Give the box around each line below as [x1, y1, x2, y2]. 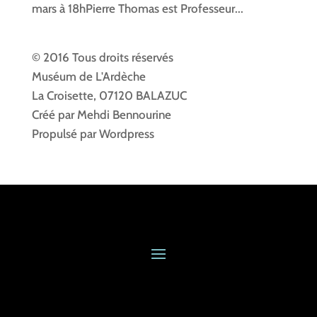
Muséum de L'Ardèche [31, 69, 146, 84]
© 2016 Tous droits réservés [31, 50, 173, 65]
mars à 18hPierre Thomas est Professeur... [31, 1, 243, 16]
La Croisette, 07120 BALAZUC [31, 88, 187, 103]
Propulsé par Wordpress [31, 127, 154, 142]
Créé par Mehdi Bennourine [31, 108, 171, 122]
